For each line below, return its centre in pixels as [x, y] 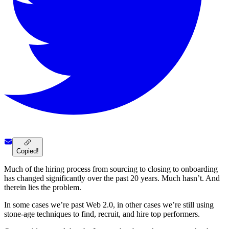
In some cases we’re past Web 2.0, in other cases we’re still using [109, 205]
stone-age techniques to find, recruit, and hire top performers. [102, 214]
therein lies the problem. [43, 188]
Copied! [28, 151]
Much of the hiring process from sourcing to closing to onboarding [111, 169]
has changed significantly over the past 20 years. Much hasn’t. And [112, 178]
